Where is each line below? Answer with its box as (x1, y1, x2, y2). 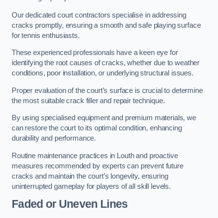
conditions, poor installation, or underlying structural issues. (12, 69, 196, 77)
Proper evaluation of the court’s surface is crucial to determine (12, 86, 203, 94)
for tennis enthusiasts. (12, 31, 80, 39)
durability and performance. (12, 134, 96, 143)
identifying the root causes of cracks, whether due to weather (12, 59, 200, 67)
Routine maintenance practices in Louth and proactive (12, 151, 178, 160)
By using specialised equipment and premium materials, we (12, 114, 196, 122)
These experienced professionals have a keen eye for (12, 49, 178, 57)
